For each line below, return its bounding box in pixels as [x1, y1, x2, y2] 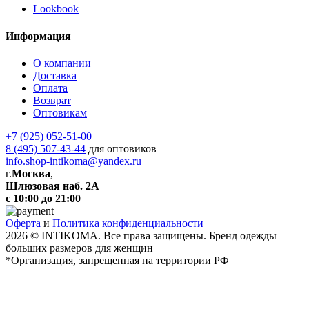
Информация [6, 30, 71, 42]
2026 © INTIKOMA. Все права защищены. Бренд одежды [6, 229, 277, 241]
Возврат [33, 94, 71, 106]
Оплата [33, 81, 68, 94]
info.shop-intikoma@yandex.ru [6, 154, 141, 167]
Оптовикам [33, 106, 87, 119]
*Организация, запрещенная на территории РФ [6, 254, 229, 266]
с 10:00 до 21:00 [6, 192, 81, 204]
